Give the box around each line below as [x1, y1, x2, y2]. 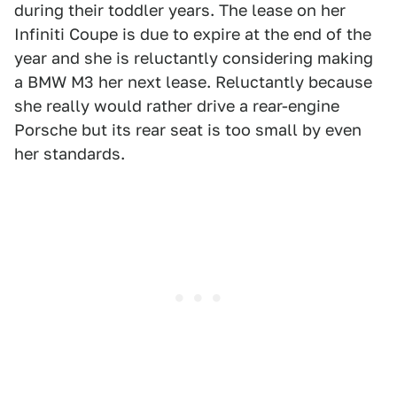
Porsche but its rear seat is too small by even [14, 121, 362, 139]
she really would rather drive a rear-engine [14, 97, 339, 115]
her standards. [14, 144, 125, 163]
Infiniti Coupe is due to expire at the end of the [14, 25, 371, 43]
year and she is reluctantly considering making [14, 49, 373, 67]
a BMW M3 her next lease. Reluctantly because [14, 73, 372, 91]
